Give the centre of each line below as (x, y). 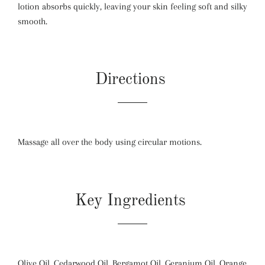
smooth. (33, 21)
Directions (132, 80)
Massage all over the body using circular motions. (111, 142)
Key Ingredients (132, 201)
